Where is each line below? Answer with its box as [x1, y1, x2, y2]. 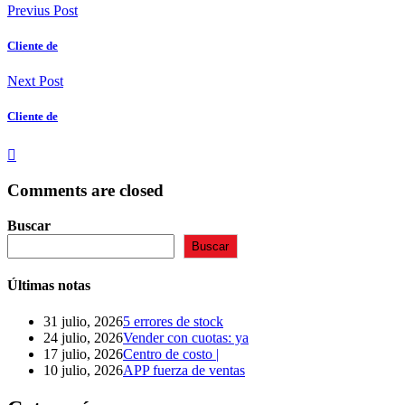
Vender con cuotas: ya [123, 329, 249, 345]
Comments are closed [7, 181, 164, 201]
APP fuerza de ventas [123, 362, 245, 378]
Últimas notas [7, 278, 90, 294]
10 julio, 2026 [43, 362, 123, 378]
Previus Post [7, 2, 78, 18]
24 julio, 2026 [43, 329, 123, 345]
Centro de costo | [123, 345, 219, 362]
